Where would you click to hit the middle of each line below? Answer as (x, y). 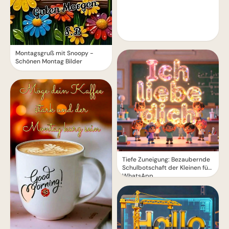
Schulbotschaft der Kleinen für (166, 168)
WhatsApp (138, 176)
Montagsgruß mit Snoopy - (54, 53)
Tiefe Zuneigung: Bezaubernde (166, 160)
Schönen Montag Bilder (49, 61)
